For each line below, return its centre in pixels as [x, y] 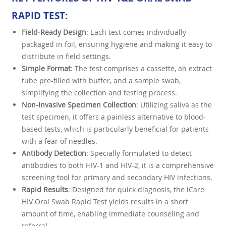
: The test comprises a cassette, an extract [141, 69]
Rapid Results [45, 190]
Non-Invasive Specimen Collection [79, 105]
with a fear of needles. [59, 141]
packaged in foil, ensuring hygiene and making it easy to [117, 44]
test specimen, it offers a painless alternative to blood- [114, 117]
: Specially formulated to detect [139, 153]
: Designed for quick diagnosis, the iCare [136, 190]
